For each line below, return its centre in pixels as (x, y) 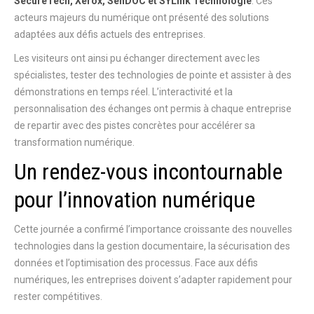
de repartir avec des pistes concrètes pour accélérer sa (135, 125)
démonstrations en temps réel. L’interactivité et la (123, 92)
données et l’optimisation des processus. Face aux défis (136, 263)
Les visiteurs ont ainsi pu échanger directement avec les (137, 58)
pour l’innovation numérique (135, 200)
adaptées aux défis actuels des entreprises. (110, 34)
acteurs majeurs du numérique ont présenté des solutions (142, 18)
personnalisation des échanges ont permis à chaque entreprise (153, 109)
